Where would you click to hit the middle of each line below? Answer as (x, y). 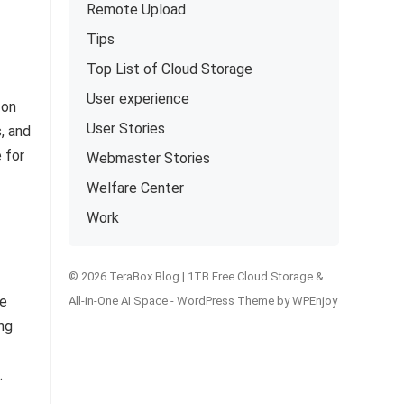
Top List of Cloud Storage (170, 69)
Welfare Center (135, 188)
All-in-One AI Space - (123, 301)
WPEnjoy (315, 301)
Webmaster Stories (148, 158)
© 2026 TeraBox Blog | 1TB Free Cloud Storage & (196, 276)
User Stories (126, 129)
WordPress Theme (225, 301)
